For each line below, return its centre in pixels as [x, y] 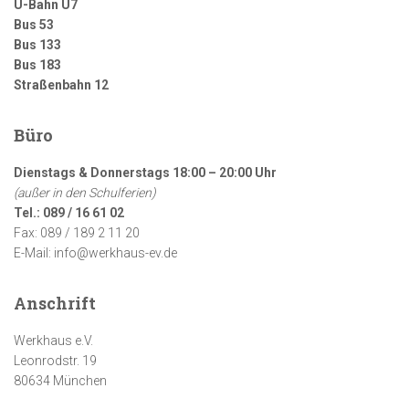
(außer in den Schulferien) [85, 193]
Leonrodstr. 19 [55, 361]
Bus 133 [37, 45]
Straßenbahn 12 [61, 85]
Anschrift [55, 304]
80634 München [60, 381]
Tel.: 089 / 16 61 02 [69, 213]
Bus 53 [34, 25]
